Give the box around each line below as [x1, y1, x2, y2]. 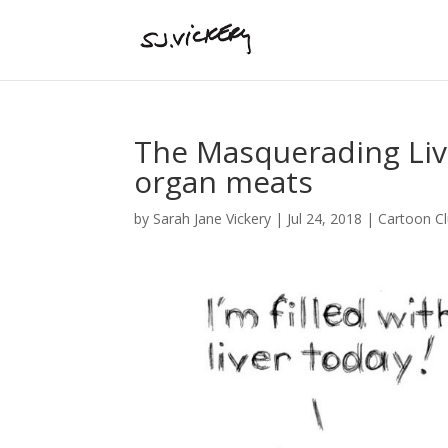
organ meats [134, 161, 314, 202]
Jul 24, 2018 [287, 209, 363, 228]
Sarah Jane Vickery [153, 209, 272, 228]
